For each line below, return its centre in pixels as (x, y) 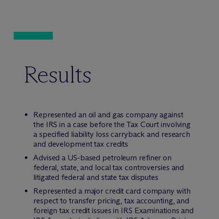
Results (58, 75)
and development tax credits (81, 144)
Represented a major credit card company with (112, 191)
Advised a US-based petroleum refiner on (103, 158)
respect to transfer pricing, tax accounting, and (111, 201)
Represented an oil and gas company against (108, 115)
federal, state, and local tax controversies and (109, 167)
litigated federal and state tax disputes (96, 177)
